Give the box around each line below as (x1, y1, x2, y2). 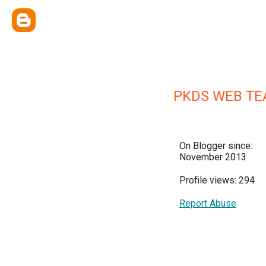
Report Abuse (179, 198, 236, 209)
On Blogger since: (179, 140, 252, 151)
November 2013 (179, 151, 246, 163)
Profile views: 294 (179, 175, 255, 186)
